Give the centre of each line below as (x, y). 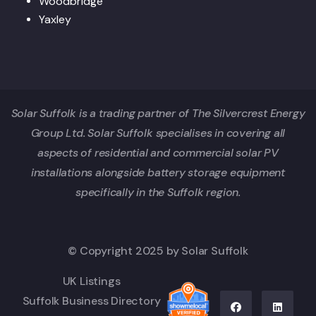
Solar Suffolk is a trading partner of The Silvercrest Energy (158, 114)
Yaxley (55, 20)
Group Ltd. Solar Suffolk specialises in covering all (158, 133)
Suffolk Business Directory (91, 301)
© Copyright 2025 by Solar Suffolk (158, 251)
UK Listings (91, 281)
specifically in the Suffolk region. (158, 193)
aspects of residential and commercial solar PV (158, 153)
